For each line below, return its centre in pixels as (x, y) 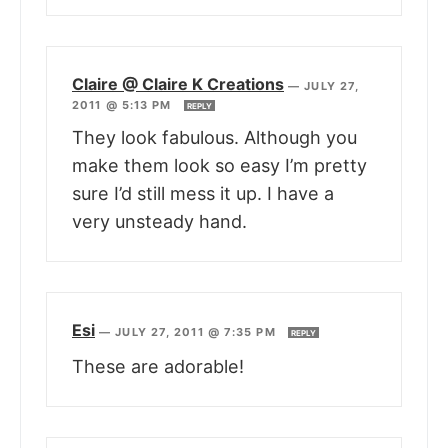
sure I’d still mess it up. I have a (203, 194)
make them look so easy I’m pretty (219, 166)
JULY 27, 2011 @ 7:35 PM (197, 332)
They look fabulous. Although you (214, 138)
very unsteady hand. (159, 222)
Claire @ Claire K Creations (178, 84)
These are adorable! (158, 367)
